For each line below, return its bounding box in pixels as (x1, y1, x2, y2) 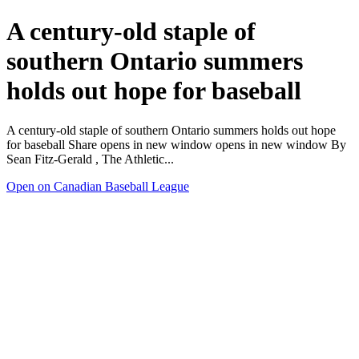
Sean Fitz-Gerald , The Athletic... (6, 151, 174, 166)
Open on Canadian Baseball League (6, 179, 189, 193)
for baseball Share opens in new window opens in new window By (6, 137, 346, 151)
